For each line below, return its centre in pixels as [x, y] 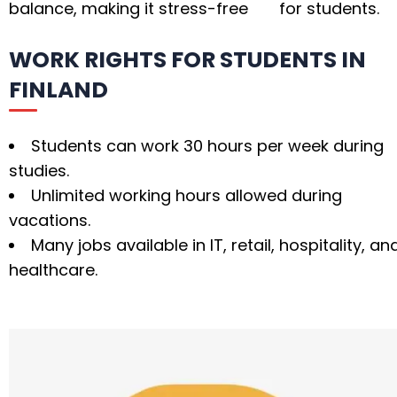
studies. [39, 171]
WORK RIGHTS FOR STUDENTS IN [187, 60]
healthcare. [53, 270]
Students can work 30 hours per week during [207, 146]
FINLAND [58, 90]
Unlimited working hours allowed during [187, 196]
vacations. [50, 221]
